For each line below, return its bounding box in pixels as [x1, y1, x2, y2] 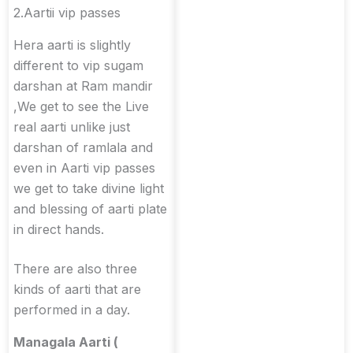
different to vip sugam [13, 57, 143, 73]
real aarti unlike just [13, 118, 130, 135]
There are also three [13, 260, 137, 277]
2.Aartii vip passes [13, 5, 121, 21]
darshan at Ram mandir [13, 77, 153, 94]
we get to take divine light [13, 180, 164, 196]
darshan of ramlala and [13, 139, 153, 155]
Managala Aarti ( [13, 333, 118, 350]
